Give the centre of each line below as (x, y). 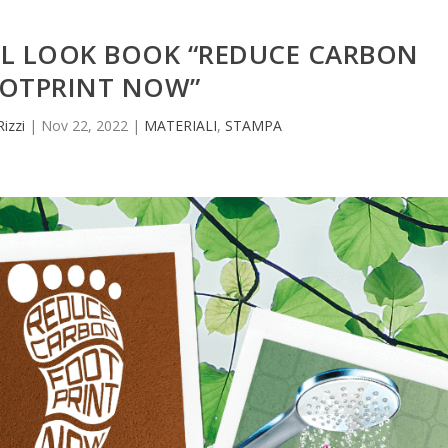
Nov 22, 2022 (85, 125)
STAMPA (254, 125)
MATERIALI (181, 125)
